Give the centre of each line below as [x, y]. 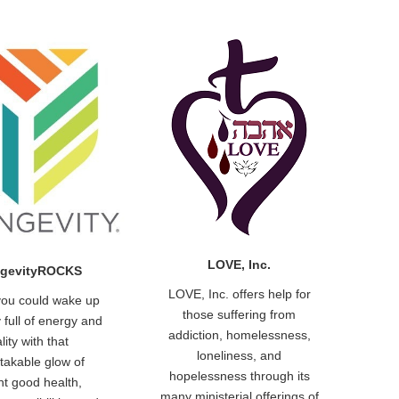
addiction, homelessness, [239, 335]
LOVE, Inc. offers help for [239, 294]
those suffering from [240, 315]
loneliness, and [240, 356]
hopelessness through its [239, 376]
